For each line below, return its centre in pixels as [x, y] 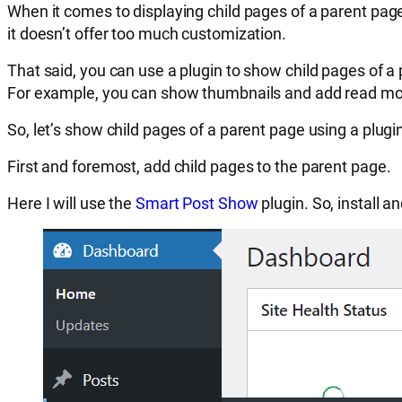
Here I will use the [71, 203]
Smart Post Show [197, 203]
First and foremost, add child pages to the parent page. [203, 166]
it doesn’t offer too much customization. [149, 33]
